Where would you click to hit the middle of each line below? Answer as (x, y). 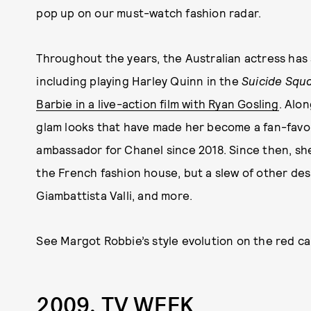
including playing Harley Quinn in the (139, 81)
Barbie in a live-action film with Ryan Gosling (158, 103)
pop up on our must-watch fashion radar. (149, 12)
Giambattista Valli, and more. (115, 195)
